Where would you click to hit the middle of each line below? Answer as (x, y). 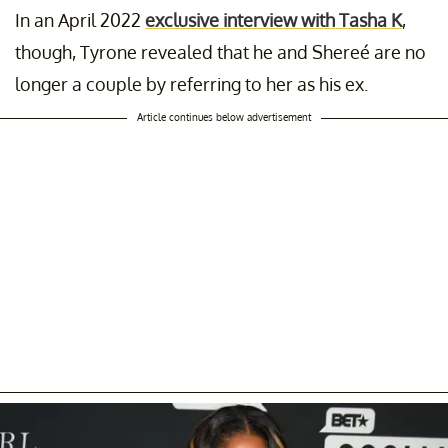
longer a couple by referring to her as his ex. (191, 84)
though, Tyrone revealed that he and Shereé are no (220, 52)
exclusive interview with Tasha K (273, 20)
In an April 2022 (80, 20)
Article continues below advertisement (224, 117)
